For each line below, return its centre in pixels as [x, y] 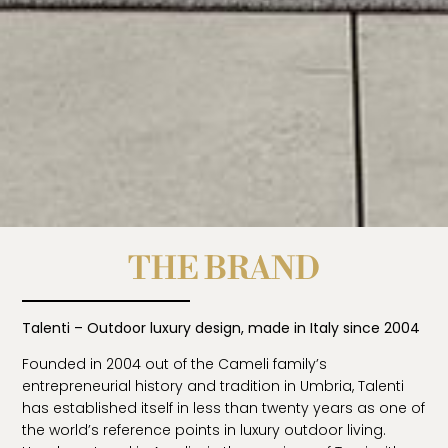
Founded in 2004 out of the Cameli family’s [175, 364]
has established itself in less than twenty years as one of [224, 408]
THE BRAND [224, 270]
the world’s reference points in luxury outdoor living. [204, 430]
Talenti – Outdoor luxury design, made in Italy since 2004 [221, 328]
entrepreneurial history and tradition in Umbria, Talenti [213, 386]
